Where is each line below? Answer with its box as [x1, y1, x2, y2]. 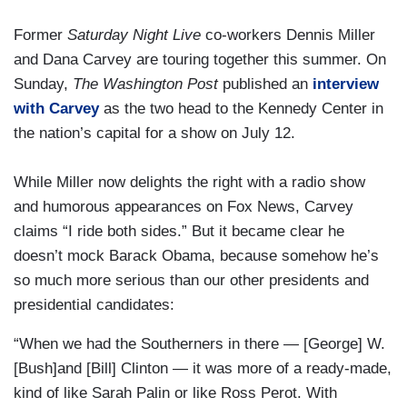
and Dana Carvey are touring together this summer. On [14, 51, 386, 69]
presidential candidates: [14, 296, 174, 314]
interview [313, 75, 379, 94]
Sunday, [14, 75, 73, 94]
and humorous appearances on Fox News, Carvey [14, 198, 353, 216]
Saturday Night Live [67, 26, 201, 45]
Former [14, 26, 67, 45]
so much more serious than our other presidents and [14, 272, 369, 290]
